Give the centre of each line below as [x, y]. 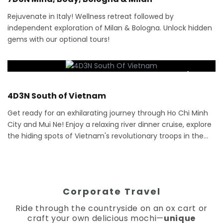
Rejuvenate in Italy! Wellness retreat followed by [91, 16]
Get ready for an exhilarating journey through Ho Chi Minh [108, 113]
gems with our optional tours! [58, 39]
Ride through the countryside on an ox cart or [111, 208]
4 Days [198, 74]
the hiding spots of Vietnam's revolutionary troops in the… [108, 136]
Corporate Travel [111, 191]
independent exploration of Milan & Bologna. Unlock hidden [110, 28]
